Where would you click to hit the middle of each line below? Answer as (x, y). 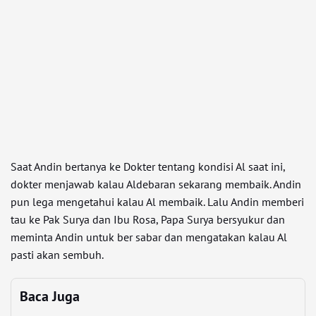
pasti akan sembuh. (57, 255)
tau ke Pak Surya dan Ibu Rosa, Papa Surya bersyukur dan (148, 219)
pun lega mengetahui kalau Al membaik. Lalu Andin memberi (157, 202)
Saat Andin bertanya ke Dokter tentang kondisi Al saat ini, (148, 166)
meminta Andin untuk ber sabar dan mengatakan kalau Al (149, 237)
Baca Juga (50, 296)
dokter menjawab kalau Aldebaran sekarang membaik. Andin (156, 184)
